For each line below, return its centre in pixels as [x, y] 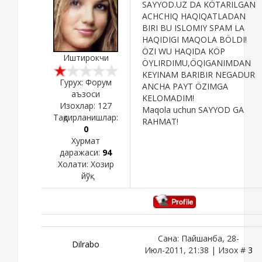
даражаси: [81, 152]
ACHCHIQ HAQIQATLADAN [194, 16]
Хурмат [86, 140]
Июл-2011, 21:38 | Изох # [196, 250]
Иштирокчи [86, 57]
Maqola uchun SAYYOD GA [193, 109]
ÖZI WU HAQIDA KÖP [184, 51]
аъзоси [86, 94]
